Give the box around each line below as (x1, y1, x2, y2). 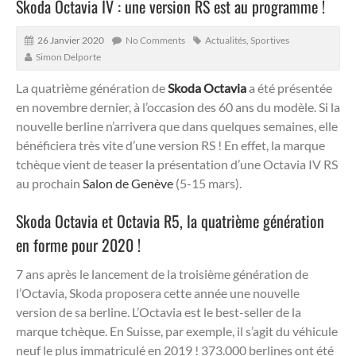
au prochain (16, 175, 83, 191)
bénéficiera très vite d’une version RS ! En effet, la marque (16, 137, 325, 153)
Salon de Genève (83, 175, 173, 191)
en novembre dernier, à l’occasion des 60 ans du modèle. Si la (16, 99, 340, 114)
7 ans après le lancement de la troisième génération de (16, 265, 308, 281)
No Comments (126, 33, 185, 46)
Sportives (250, 33, 289, 46)
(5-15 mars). (173, 175, 242, 191)
